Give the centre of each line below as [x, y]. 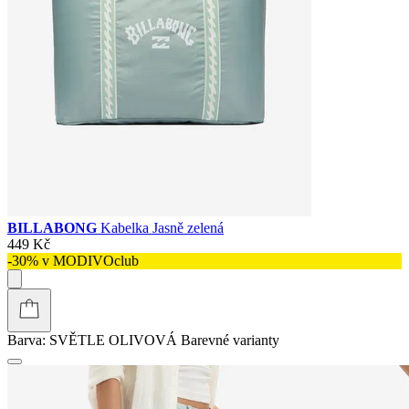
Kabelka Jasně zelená [162, 227]
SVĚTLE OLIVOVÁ [113, 340]
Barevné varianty [230, 340]
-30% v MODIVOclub [73, 260]
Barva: [26, 340]
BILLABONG [54, 227]
